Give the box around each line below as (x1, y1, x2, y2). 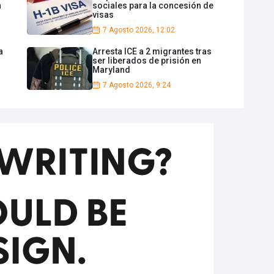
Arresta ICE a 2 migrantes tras (92, 46, 212, 56)
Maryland (92, 64, 130, 75)
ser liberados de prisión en (92, 55, 201, 65)
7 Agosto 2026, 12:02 (103, 25, 175, 34)
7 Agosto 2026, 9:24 (103, 80, 171, 89)
